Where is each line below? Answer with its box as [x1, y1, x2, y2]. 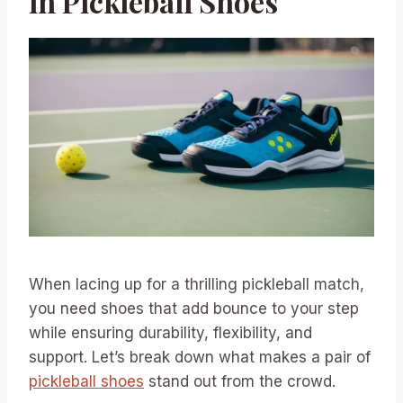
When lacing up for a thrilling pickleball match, [29, 275, 364, 293]
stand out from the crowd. [144, 372, 336, 390]
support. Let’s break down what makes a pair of [29, 348, 371, 366]
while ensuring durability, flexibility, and [29, 324, 312, 342]
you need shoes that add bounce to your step [29, 300, 359, 318]
